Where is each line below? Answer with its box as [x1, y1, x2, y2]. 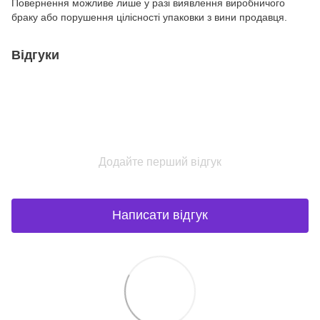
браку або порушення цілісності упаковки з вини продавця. [11, 11, 287, 23]
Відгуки [11, 47, 59, 62]
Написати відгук [112, 208, 208, 223]
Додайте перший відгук [99, 155, 221, 168]
